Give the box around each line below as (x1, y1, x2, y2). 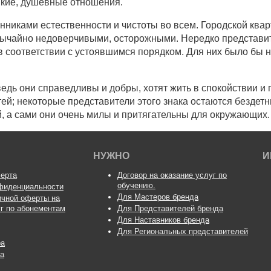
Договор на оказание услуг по (117, 171, 227, 180)
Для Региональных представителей (117, 227, 248, 237)
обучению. (117, 181, 155, 191)
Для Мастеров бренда (117, 192, 198, 202)
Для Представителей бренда (117, 204, 223, 214)
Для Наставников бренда (117, 215, 209, 225)
